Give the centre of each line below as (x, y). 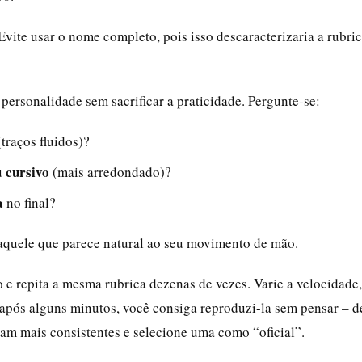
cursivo (27, 171)
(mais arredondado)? (110, 171)
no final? (29, 202)
